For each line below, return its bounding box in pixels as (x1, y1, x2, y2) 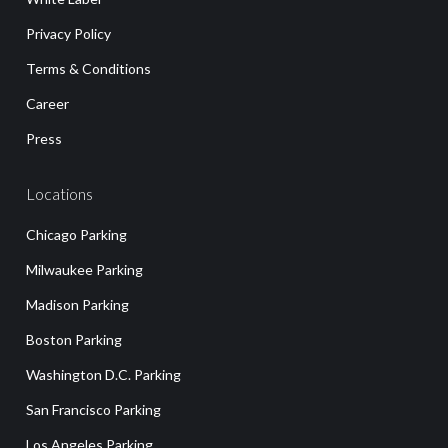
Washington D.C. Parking (26, 365, 181, 383)
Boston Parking (26, 330, 122, 348)
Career (26, 94, 69, 112)
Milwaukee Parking (26, 260, 143, 278)
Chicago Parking (26, 225, 127, 243)
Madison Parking (26, 295, 129, 313)
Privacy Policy (26, 24, 111, 42)
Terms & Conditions (26, 59, 151, 77)
